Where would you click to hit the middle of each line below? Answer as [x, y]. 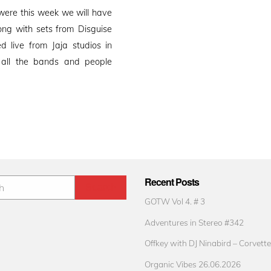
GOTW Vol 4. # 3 [175, 201]
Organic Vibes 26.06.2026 [193, 264]
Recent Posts [172, 181]
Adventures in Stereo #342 [194, 222]
